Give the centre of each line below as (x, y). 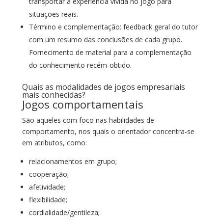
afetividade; (47, 187)
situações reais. (53, 14)
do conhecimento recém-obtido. (80, 65)
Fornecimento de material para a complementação (110, 52)
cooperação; (49, 174)
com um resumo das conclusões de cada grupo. (105, 40)
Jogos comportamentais (82, 104)
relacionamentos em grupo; (73, 161)
